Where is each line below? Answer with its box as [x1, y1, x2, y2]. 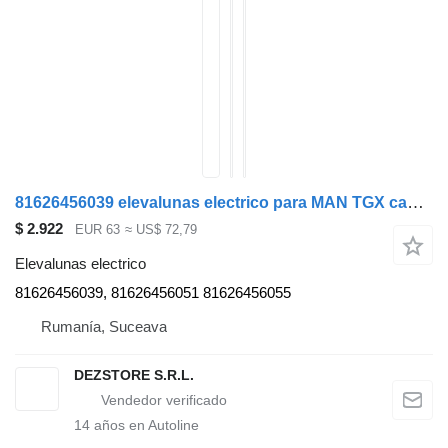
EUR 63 [75, 222, 120, 238]
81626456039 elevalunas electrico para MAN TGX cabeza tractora [407, 193, 424, 212]
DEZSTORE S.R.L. [74, 366, 194, 383]
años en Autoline [90, 416, 199, 433]
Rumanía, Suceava [41, 317, 167, 335]
